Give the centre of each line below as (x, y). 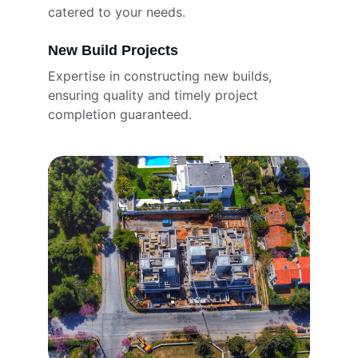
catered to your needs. (117, 12)
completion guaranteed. (120, 114)
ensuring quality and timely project (155, 95)
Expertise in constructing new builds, (162, 76)
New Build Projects (113, 50)
